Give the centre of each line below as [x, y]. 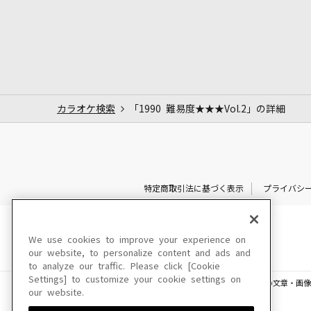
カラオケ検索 [86, 109]
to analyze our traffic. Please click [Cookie [124, 266]
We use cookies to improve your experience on [137, 240]
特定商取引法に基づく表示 [193, 188]
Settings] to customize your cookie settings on [135, 279]
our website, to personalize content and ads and [140, 253]
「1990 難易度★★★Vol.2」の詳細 [207, 109]
